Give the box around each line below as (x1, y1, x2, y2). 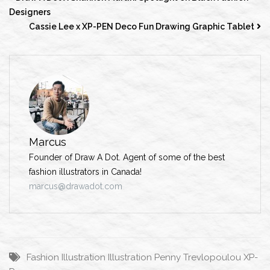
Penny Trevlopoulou (154, 251, 241, 263)
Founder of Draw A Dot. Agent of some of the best (29, 152, 225, 162)
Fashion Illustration (27, 251, 105, 263)
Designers (9, 7, 51, 17)
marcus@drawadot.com (29, 181, 122, 191)
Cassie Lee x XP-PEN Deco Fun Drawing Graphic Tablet (29, 21, 254, 31)
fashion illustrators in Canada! (29, 166, 142, 177)
